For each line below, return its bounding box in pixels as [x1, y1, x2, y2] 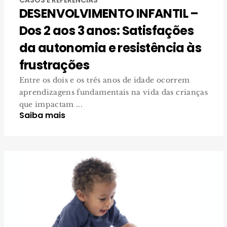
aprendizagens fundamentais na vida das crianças [19, 87, 208, 97]
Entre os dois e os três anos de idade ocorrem [19, 75, 190, 85]
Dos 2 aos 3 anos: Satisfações [19, 22, 194, 39]
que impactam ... [19, 99, 83, 109]
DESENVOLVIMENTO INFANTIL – [19, 5, 199, 22]
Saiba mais [19, 109, 65, 121]
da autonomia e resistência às [19, 39, 202, 56]
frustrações [19, 56, 89, 73]
